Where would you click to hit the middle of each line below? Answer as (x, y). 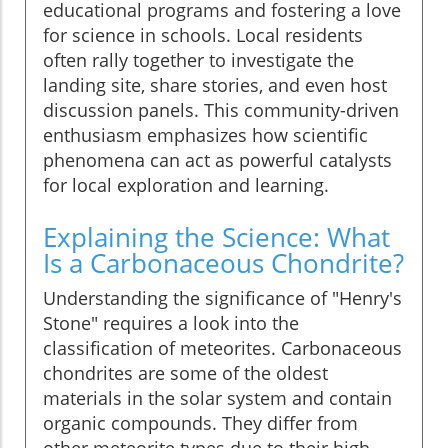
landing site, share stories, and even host (215, 84)
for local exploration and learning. (186, 184)
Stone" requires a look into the (171, 322)
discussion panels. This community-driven (221, 109)
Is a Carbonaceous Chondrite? (223, 262)
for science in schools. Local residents (203, 34)
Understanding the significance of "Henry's (222, 297)
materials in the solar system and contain (217, 397)
